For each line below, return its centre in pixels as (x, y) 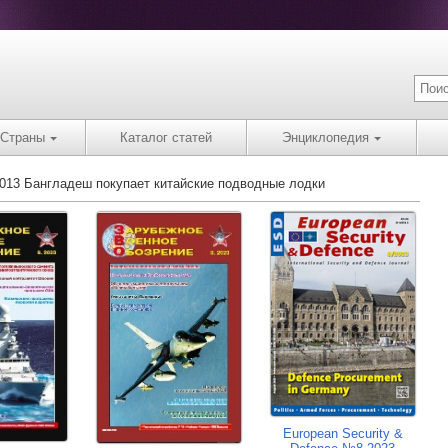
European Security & (342, 434)
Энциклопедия (325, 137)
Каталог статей (166, 137)
